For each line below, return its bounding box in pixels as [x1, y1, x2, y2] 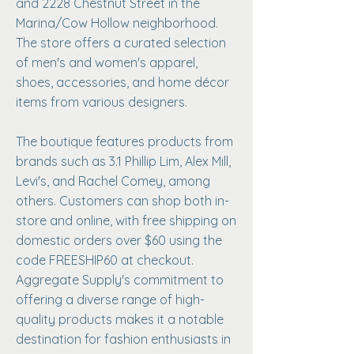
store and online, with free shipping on [16, 213, 236, 228]
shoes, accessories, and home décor [16, 74, 229, 90]
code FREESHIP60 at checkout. [16, 252, 194, 268]
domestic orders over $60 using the [16, 232, 222, 248]
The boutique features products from [16, 134, 233, 149]
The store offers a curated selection [16, 35, 226, 51]
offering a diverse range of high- [16, 292, 205, 307]
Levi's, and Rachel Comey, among [16, 173, 210, 189]
